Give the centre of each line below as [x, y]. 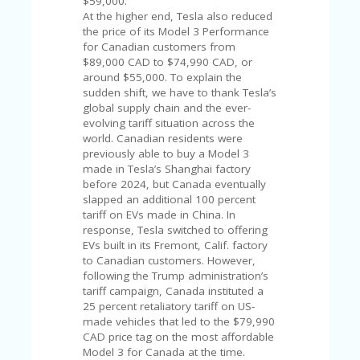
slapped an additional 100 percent [170, 200]
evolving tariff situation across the [169, 123]
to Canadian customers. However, [170, 261]
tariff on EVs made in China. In [160, 215]
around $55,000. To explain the [163, 78]
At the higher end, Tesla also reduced [178, 16]
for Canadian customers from [160, 47]
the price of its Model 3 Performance [176, 32]
